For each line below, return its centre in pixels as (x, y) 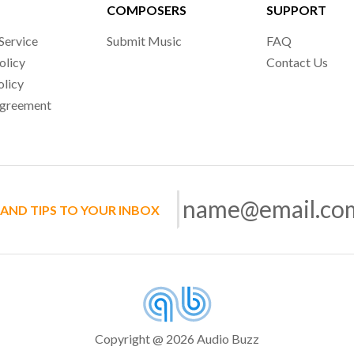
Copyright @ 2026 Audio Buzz (177, 339)
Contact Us (297, 62)
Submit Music (145, 41)
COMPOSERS (147, 10)
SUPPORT (296, 10)
